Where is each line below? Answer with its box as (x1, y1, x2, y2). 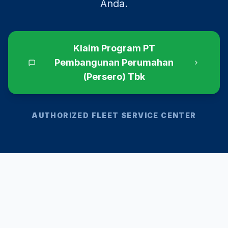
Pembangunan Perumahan (54, 57, 174, 68)
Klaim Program (73, 43, 143, 53)
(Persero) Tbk (83, 71, 145, 82)
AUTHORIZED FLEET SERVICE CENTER (32, 111, 196, 120)
